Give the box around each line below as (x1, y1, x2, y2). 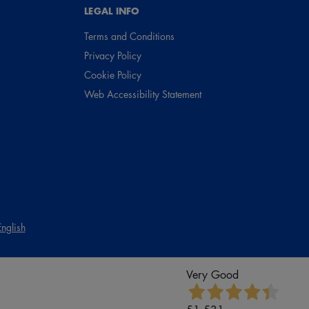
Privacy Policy (84, 48, 142, 63)
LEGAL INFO (84, 4, 140, 19)
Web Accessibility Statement (84, 87, 202, 101)
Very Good (186, 267, 239, 283)
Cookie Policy (84, 68, 142, 82)
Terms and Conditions (84, 29, 175, 43)
